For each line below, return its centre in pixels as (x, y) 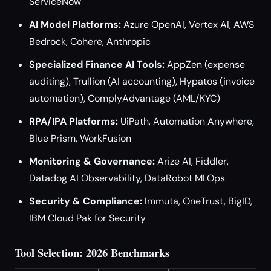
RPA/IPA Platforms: (73, 121)
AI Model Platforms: (75, 24)
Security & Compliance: (86, 201)
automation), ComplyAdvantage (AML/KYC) (125, 98)
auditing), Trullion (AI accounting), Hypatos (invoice (142, 81)
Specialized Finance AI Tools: (97, 64)
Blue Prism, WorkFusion (80, 138)
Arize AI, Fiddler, (192, 161)
